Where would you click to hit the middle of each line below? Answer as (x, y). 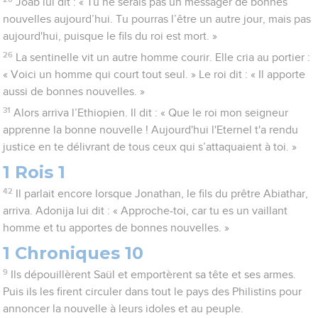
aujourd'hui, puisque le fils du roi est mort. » (110, 37)
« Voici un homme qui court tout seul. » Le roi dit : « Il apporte (154, 75)
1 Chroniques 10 (73, 253)
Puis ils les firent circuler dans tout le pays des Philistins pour (153, 292)
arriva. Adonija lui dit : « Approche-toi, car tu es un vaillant (146, 211)
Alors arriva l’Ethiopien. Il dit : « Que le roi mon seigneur (150, 113)
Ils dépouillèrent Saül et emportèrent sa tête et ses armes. (153, 275)
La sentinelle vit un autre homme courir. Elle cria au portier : (163, 58)
